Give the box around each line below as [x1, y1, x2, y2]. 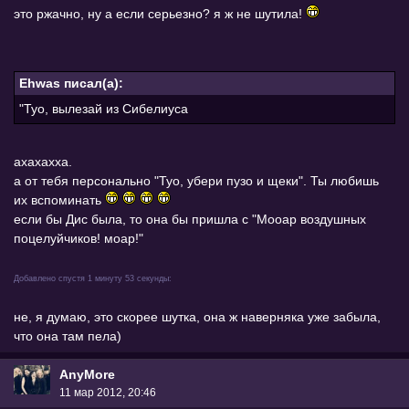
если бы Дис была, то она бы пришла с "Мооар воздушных [14, 212, 366, 227]
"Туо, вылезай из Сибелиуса [19, 101, 188, 117]
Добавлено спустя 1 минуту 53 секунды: [14, 274, 172, 284]
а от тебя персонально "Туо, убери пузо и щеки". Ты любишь [14, 173, 379, 189]
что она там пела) [14, 329, 121, 344]
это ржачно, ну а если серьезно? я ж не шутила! [14, 6, 306, 22]
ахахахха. [14, 154, 72, 170]
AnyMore [59, 367, 115, 383]
